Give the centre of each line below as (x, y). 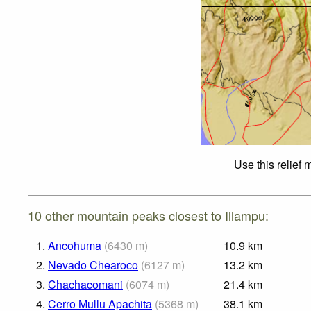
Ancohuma (75, 246)
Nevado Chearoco (93, 265)
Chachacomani (85, 285)
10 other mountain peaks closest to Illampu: (148, 216)
